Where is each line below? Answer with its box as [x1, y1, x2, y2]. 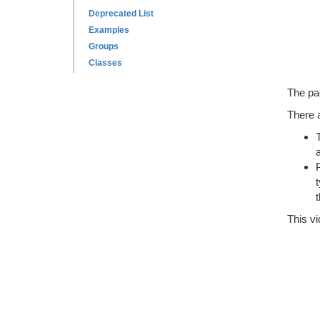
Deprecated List [89, 9, 154, 19]
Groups [89, 41, 119, 51]
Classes [89, 58, 122, 68]
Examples [89, 25, 129, 35]
